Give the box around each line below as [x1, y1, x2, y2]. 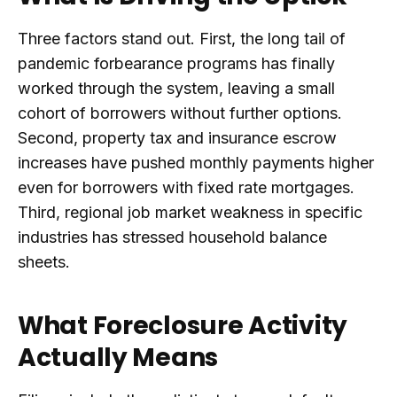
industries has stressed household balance [18, 228, 327, 246]
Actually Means [18, 340, 219, 375]
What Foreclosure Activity [18, 308, 347, 343]
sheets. [18, 253, 70, 271]
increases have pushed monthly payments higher [18, 153, 374, 172]
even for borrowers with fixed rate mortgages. [18, 178, 354, 197]
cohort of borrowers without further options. [18, 104, 342, 122]
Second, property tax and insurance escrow [18, 128, 337, 147]
